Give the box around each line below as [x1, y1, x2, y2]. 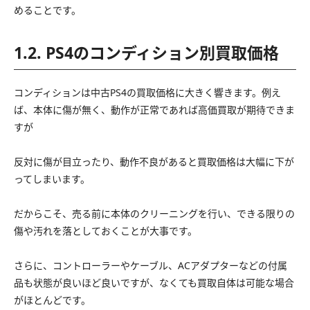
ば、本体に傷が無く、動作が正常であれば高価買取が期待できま [14, 103, 295, 117]
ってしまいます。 [14, 172, 90, 186]
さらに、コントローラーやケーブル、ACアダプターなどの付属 [14, 259, 287, 273]
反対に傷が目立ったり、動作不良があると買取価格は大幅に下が [14, 155, 294, 169]
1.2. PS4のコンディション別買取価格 [14, 42, 279, 64]
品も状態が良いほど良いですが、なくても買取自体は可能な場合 [14, 276, 294, 290]
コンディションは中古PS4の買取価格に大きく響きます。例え [14, 86, 281, 100]
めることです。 [14, 3, 81, 17]
